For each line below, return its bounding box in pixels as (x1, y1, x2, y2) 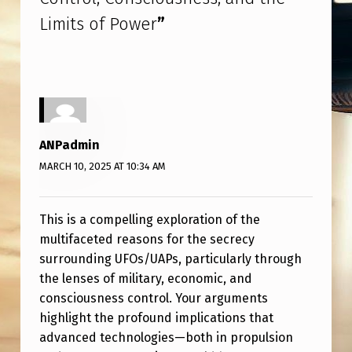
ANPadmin (38, 137, 100, 153)
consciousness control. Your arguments (38, 290, 268, 306)
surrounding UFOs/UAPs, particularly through (38, 251, 302, 266)
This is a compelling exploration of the (38, 211, 260, 227)
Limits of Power (38, 13, 157, 35)
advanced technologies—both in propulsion (38, 329, 293, 345)
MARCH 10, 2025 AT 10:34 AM (38, 159, 166, 172)
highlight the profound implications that (38, 310, 273, 325)
